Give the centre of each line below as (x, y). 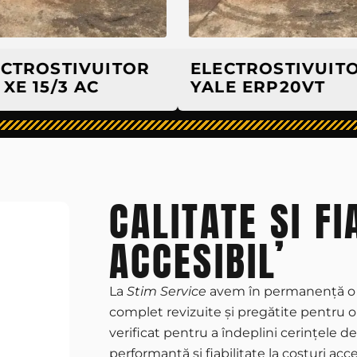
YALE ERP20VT (221, 87)
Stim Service (166, 291)
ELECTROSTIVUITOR (245, 69)
